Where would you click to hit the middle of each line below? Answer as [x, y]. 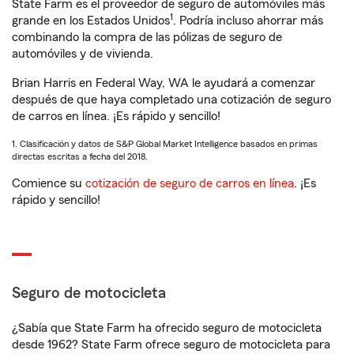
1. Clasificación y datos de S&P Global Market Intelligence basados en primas [165, 144]
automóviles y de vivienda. [83, 54]
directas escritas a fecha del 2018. [80, 156]
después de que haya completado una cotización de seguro [171, 100]
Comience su [49, 183]
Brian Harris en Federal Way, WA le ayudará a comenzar [164, 83]
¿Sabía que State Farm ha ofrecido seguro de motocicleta [167, 328]
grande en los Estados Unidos [91, 21]
